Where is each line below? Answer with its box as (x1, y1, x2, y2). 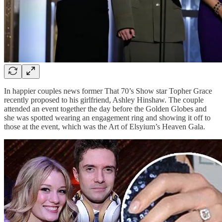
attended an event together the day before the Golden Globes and (4, 104, 207, 113)
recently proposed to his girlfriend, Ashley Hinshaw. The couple (4, 95, 204, 104)
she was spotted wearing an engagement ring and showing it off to (4, 113, 211, 122)
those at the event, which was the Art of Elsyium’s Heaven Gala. (4, 122, 205, 131)
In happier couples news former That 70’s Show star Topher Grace (4, 86, 212, 95)
